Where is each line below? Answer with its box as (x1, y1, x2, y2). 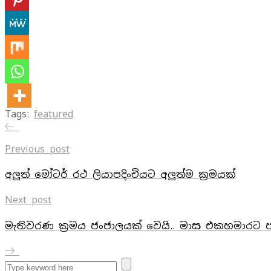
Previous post (5, 142, 70, 155)
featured (34, 107, 73, 120)
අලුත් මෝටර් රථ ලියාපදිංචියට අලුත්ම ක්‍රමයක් (5, 168, 235, 181)
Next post (5, 194, 51, 207)
